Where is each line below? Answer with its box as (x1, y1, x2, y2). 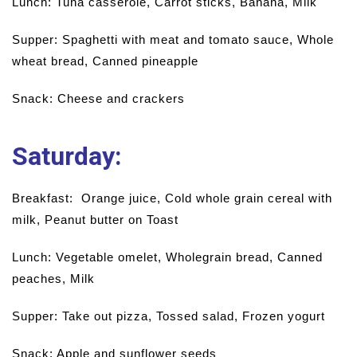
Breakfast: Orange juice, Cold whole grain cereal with (12, 191, 332, 205)
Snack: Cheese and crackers (12, 92, 185, 105)
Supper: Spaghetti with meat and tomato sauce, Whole (12, 33, 334, 46)
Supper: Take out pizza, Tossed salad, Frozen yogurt (12, 309, 325, 323)
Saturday (12, 141, 115, 171)
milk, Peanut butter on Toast (12, 213, 178, 226)
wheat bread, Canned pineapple (12, 54, 198, 68)
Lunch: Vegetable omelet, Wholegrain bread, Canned (12, 250, 323, 264)
